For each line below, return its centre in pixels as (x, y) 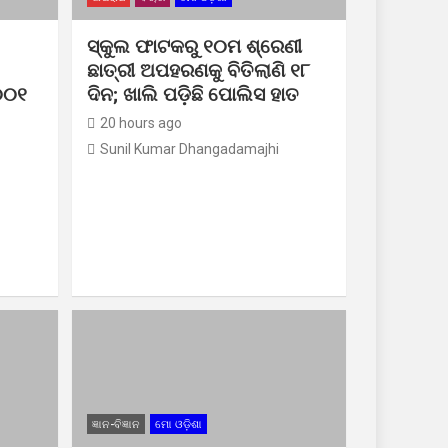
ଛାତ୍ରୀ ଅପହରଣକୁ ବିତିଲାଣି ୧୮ (198, 70)
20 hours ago (140, 122)
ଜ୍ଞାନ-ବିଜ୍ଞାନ (115, 424)
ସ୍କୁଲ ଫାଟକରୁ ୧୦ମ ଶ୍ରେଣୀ (194, 46)
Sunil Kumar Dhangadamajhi (189, 148)
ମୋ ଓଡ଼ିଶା (178, 424)
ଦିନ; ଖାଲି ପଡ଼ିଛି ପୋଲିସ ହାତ (192, 94)
